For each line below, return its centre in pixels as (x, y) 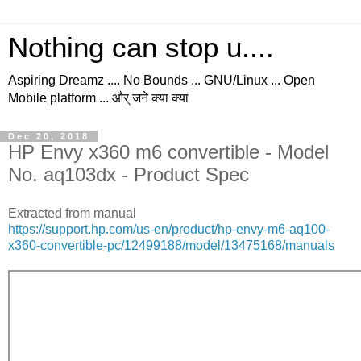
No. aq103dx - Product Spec (129, 174)
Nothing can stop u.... (141, 48)
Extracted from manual (72, 213)
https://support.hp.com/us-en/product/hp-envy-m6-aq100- (169, 229)
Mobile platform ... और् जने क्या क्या (98, 98)
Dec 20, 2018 (49, 136)
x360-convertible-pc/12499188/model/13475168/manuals (171, 245)
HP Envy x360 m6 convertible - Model (168, 152)
